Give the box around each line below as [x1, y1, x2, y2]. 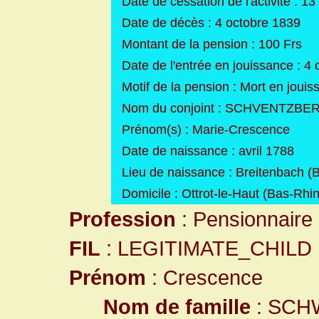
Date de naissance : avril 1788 [122, 144, 294, 158]
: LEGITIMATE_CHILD [100, 236, 312, 260]
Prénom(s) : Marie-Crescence [122, 122, 290, 137]
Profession [69, 207, 176, 231]
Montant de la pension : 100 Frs [122, 37, 302, 51]
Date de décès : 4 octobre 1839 [122, 16, 300, 30]
